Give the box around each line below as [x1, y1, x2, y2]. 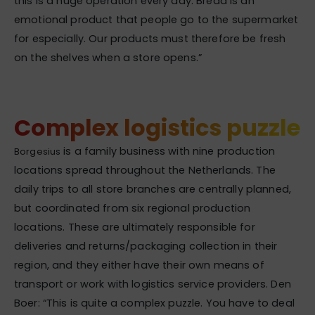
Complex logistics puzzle [14, 112, 300, 143]
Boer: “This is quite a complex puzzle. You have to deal [14, 296, 295, 310]
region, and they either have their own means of [14, 258, 264, 272]
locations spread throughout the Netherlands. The [14, 163, 276, 177]
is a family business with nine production [60, 144, 276, 158]
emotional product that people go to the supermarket [14, 13, 299, 27]
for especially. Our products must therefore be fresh [14, 32, 286, 46]
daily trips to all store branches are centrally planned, [14, 182, 292, 196]
